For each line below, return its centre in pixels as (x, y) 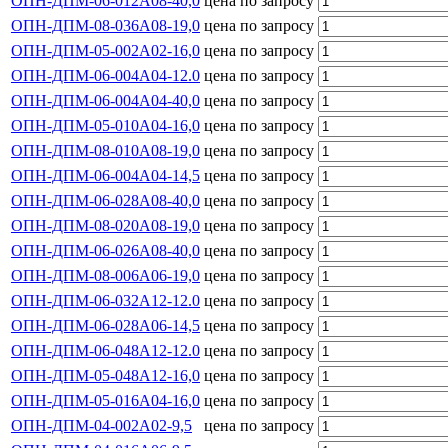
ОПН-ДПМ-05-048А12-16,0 (105, 375)
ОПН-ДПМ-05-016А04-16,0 (105, 400)
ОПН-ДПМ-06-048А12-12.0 (105, 350)
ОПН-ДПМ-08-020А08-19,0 (105, 225)
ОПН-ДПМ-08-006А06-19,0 (105, 275)
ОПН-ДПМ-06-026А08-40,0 (105, 250)
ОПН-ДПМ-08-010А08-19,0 (105, 150)
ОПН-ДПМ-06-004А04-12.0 (105, 75)
